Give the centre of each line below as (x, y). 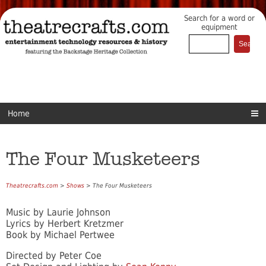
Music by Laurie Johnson (58, 213)
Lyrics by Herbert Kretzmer (65, 224)
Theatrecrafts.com (32, 186)
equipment (220, 27)
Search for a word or (220, 18)
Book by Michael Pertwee (60, 235)
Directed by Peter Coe (54, 256)
